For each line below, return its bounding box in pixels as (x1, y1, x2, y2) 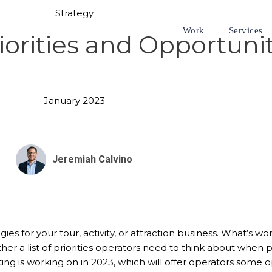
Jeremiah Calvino (52, 154, 133, 165)
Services (228, 25, 263, 35)
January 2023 (43, 95, 105, 106)
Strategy (55, 7, 93, 19)
